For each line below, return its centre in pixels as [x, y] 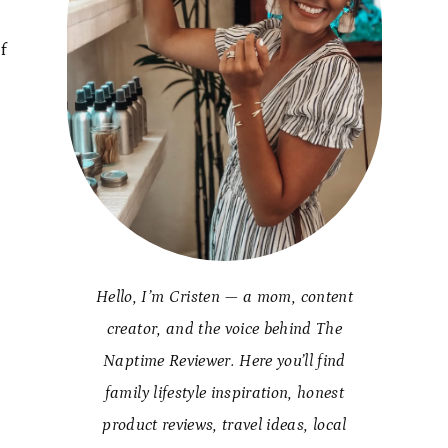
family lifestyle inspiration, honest [224, 393]
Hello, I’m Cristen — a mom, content [224, 297]
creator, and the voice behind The [224, 329]
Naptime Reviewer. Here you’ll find [224, 361]
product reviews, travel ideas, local [224, 425]
